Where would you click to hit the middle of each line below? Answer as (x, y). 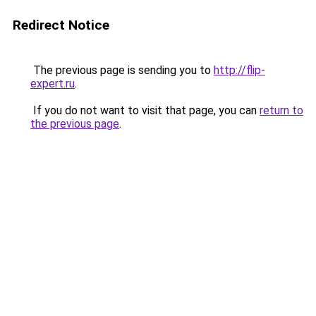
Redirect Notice (61, 25)
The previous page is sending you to (122, 70)
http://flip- (239, 70)
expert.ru (53, 84)
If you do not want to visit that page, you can (145, 110)
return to (281, 110)
